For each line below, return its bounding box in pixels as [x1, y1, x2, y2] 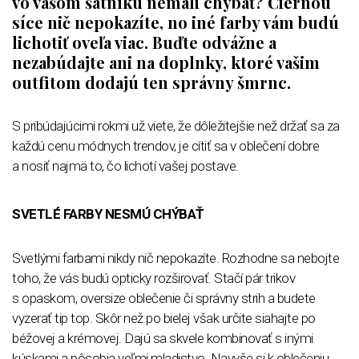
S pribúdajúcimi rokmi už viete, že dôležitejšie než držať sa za [12, 117, 340, 134]
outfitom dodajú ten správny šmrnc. [12, 71, 291, 93]
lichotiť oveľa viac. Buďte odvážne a [12, 30, 276, 53]
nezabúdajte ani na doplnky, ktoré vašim [12, 50, 320, 73]
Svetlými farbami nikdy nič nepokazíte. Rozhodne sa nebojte [12, 249, 339, 266]
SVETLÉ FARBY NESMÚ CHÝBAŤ [12, 205, 204, 222]
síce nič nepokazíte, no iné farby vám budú [12, 10, 339, 33]
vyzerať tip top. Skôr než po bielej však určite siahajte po [12, 309, 316, 326]
